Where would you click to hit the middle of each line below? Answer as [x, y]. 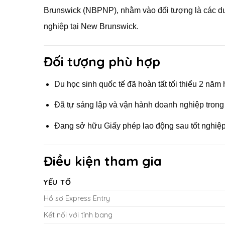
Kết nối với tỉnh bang [78, 215]
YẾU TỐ [58, 183]
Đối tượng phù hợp [102, 61]
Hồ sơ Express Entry [77, 199]
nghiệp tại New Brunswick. [91, 26]
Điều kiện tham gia [103, 160]
